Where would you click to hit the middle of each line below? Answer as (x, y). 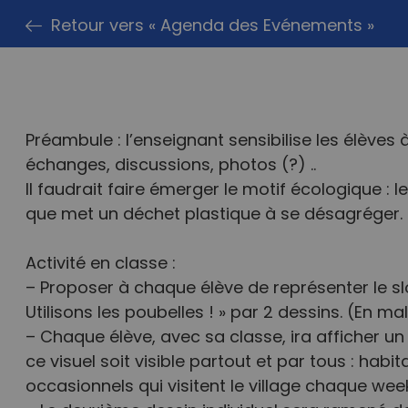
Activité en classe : (100, 265)
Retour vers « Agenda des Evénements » (212, 27)
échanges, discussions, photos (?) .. (170, 166)
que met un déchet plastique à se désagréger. (214, 215)
